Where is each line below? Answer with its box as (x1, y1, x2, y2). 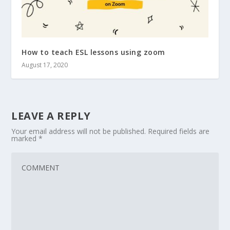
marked (11, 133, 39, 143)
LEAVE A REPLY (11, 108, 91, 123)
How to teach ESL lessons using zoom (22, 47, 165, 57)
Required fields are (148, 126, 210, 136)
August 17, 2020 (22, 60, 68, 69)
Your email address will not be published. (11, 126, 146, 136)
